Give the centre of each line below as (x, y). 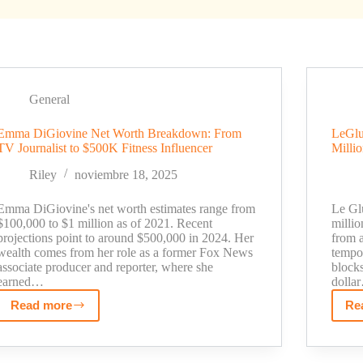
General (50, 99)
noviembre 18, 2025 (126, 174)
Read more (42, 305)
